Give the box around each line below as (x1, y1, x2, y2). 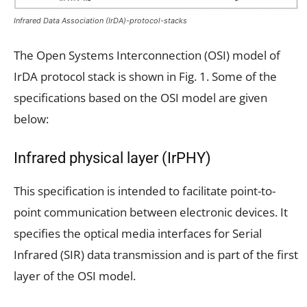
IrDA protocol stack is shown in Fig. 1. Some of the (14, 68, 277, 84)
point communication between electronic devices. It (14, 204, 288, 220)
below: (14, 110, 49, 127)
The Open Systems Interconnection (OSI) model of (14, 47, 280, 63)
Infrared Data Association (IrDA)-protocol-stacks (14, 15, 187, 25)
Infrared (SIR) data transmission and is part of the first (14, 246, 298, 262)
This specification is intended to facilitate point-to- (14, 182, 275, 199)
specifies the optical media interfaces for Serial (14, 225, 262, 241)
